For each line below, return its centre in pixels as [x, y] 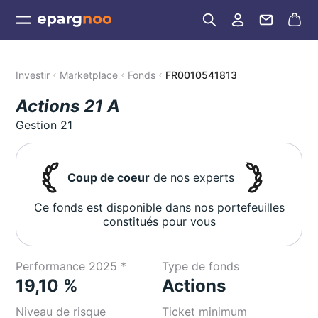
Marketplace [89, 75]
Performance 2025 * [71, 266]
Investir [33, 75]
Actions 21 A [68, 106]
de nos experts [192, 177]
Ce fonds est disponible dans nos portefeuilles [159, 207]
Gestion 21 [44, 125]
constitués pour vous [159, 221]
